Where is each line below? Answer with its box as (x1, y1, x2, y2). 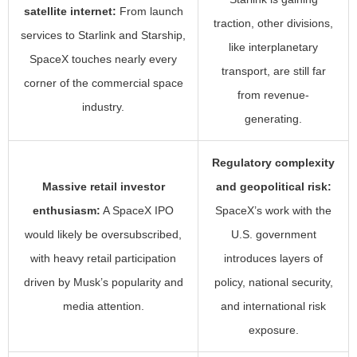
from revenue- (237, 88, 309, 102)
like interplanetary (229, 41, 318, 54)
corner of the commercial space (23, 76, 183, 90)
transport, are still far (221, 65, 326, 78)
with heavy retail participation (30, 252, 176, 265)
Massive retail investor (41, 180, 165, 194)
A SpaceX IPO (100, 204, 174, 218)
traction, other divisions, (214, 17, 333, 30)
